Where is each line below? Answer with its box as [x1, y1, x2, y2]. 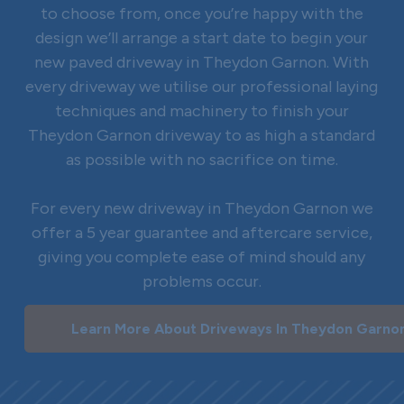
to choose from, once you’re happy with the [40, 4, 363, 24]
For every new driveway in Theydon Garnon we [30, 198, 373, 219]
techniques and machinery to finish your [54, 101, 349, 122]
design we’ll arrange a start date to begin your [35, 28, 369, 49]
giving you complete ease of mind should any [38, 247, 366, 268]
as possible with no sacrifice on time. [65, 150, 338, 170]
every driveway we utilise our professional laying [25, 77, 379, 97]
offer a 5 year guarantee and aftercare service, [31, 223, 372, 243]
